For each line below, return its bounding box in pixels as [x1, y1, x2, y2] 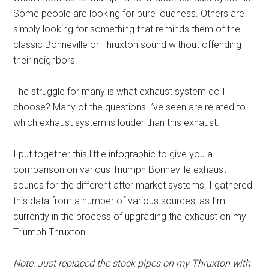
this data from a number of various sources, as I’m [13, 195, 226, 207]
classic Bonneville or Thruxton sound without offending [13, 39, 242, 50]
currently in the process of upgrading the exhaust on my [13, 211, 247, 222]
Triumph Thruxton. [13, 226, 88, 238]
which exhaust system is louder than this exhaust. [13, 117, 220, 128]
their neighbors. [13, 55, 78, 66]
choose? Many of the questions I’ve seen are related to [13, 101, 246, 113]
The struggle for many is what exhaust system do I [13, 86, 226, 97]
